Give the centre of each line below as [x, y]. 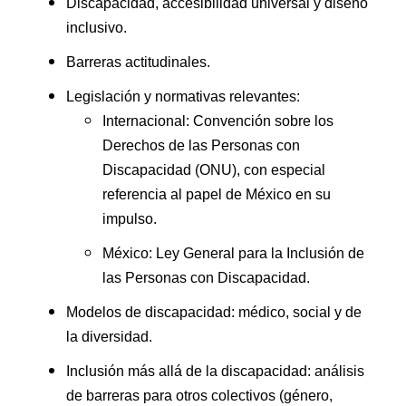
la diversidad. [109, 337]
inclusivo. [97, 28]
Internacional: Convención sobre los [218, 121]
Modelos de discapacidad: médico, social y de [214, 313]
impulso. [130, 219]
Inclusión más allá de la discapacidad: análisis [215, 372]
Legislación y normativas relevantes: [183, 97]
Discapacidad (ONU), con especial [214, 170]
